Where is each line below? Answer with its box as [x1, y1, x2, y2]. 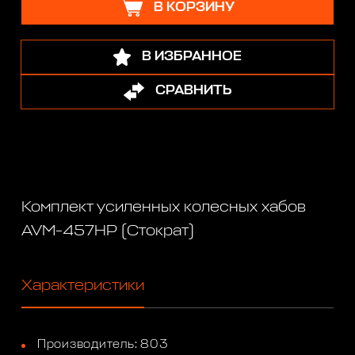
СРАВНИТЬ [155, 84, 231, 98]
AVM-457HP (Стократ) [21, 222, 195, 239]
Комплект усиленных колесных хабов [21, 198, 307, 215]
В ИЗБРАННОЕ [141, 50, 242, 64]
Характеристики [21, 277, 145, 294]
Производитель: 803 [36, 338, 169, 351]
